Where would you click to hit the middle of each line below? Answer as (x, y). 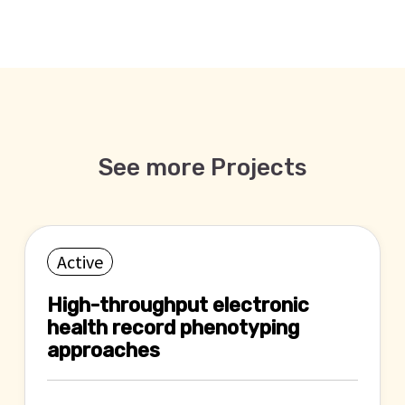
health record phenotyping (173, 327)
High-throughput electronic (178, 305)
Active (80, 261)
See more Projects (202, 167)
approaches (104, 350)
